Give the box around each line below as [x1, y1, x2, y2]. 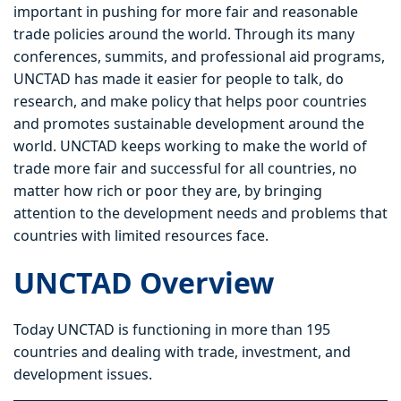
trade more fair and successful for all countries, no [13, 158, 357, 179]
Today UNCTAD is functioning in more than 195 [13, 320, 330, 340]
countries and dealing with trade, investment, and [13, 342, 351, 363]
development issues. [13, 364, 152, 385]
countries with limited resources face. [13, 226, 269, 246]
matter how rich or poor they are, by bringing [13, 181, 322, 201]
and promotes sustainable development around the [13, 114, 364, 134]
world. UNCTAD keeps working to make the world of [13, 136, 367, 157]
